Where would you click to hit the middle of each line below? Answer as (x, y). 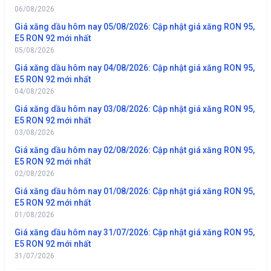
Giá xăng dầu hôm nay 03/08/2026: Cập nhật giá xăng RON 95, (135, 109)
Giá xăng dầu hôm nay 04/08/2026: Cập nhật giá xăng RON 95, (135, 67)
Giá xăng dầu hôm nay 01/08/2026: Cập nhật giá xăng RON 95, (135, 191)
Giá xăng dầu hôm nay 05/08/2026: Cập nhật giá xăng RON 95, (135, 26)
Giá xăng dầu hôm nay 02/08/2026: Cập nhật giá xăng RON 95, (135, 150)
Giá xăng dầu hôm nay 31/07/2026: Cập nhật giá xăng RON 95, (135, 232)
